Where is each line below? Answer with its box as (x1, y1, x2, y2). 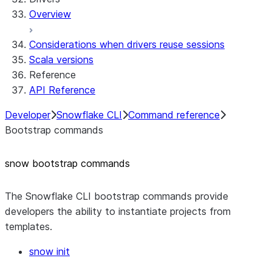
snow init (29, 245, 70, 257)
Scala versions (29, 53, 93, 66)
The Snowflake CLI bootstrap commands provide (5, 190, 228, 202)
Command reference (128, 109, 220, 121)
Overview (29, 8, 71, 20)
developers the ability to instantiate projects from (5, 205, 231, 217)
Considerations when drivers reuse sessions (29, 38, 225, 50)
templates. (5, 220, 52, 233)
